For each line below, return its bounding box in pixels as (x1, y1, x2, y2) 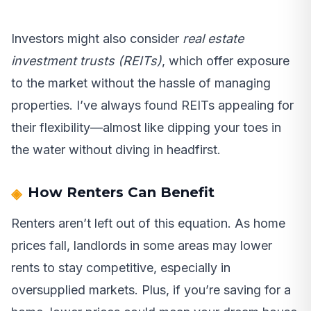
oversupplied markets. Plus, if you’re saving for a (11, 283, 291, 298)
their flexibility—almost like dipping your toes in (11, 120, 281, 135)
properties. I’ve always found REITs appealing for (11, 98, 294, 113)
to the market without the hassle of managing (11, 76, 271, 91)
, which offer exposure (162, 53, 289, 69)
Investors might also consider (11, 31, 183, 47)
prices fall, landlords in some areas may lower (11, 238, 272, 253)
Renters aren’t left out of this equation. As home (11, 216, 285, 231)
